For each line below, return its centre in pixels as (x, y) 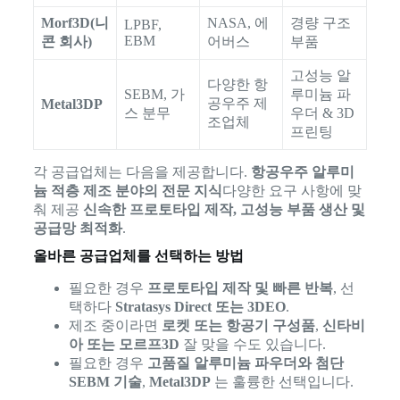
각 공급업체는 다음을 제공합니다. (142, 172)
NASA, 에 (237, 23)
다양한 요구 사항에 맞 (292, 191)
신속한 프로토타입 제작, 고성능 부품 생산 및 (224, 210)
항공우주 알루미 (302, 172)
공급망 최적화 (77, 229)
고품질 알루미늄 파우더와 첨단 (245, 362)
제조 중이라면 (115, 325)
